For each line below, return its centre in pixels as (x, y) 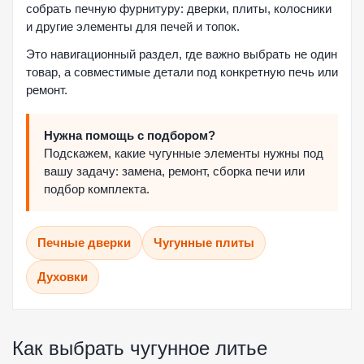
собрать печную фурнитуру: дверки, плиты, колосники (179, 9)
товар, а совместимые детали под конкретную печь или (182, 72)
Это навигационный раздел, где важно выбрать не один (182, 54)
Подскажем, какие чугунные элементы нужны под (184, 153)
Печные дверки (84, 243)
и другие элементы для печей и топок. (133, 26)
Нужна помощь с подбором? (130, 135)
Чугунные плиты (204, 243)
